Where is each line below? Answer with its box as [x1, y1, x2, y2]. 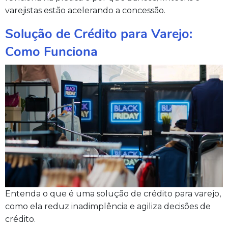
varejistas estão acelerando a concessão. [5, 6, 165, 16]
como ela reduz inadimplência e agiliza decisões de [5, 201, 211, 211]
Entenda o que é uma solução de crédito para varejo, [5, 188, 221, 198]
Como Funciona [5, 43, 98, 61]
